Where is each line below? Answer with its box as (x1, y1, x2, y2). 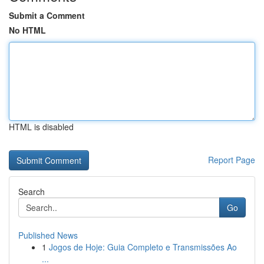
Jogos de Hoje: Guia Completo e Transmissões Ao (49, 241, 237, 253)
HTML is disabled (9, 121, 74, 133)
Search (18, 186, 45, 197)
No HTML (9, 24, 46, 36)
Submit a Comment (9, 9, 85, 21)
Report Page (208, 154, 255, 166)
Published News (18, 229, 78, 241)
